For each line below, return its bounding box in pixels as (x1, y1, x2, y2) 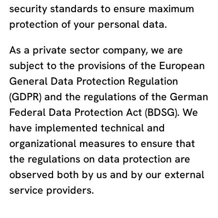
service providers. (9, 183, 94, 197)
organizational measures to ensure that (9, 136, 196, 150)
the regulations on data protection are (9, 152, 191, 166)
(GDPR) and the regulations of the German (9, 90, 209, 104)
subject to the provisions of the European (9, 58, 205, 73)
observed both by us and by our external (9, 167, 205, 182)
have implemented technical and (9, 121, 165, 135)
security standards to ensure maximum (9, 1, 195, 16)
